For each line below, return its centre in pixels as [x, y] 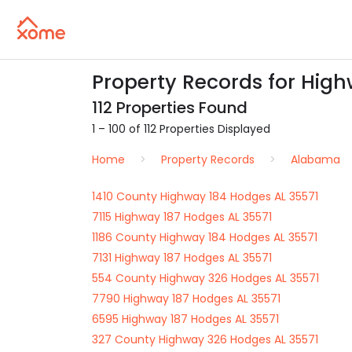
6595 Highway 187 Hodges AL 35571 [185, 319]
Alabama [315, 159]
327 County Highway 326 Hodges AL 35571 [205, 339]
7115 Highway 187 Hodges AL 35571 [182, 217]
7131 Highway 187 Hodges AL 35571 [182, 258]
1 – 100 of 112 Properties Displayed [181, 129]
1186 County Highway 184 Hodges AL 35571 [205, 237]
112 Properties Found [170, 108]
